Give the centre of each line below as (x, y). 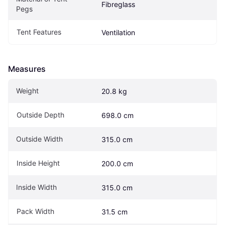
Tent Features (39, 32)
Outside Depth (40, 115)
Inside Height (38, 163)
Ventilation (118, 32)
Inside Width (36, 187)
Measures (27, 69)
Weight (27, 90)
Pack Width (35, 211)
